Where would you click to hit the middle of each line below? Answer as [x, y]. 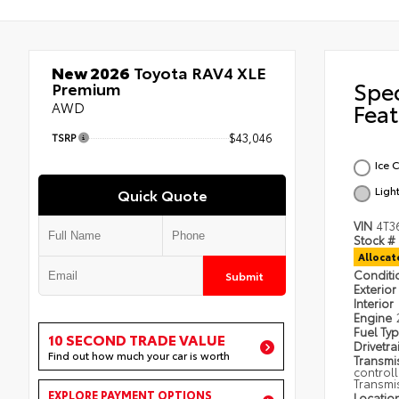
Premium [86, 89]
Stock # [375, 240]
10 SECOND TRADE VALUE [137, 339]
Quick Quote [162, 195]
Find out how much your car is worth [139, 355]
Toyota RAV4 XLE [198, 73]
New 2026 [91, 73]
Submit [245, 276]
